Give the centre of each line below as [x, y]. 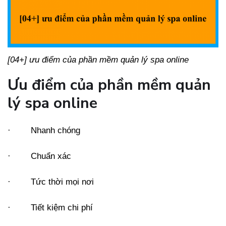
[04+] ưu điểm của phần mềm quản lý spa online [98, 60]
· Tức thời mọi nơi [51, 182]
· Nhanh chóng [44, 130]
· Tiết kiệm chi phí [50, 207]
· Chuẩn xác [39, 156]
